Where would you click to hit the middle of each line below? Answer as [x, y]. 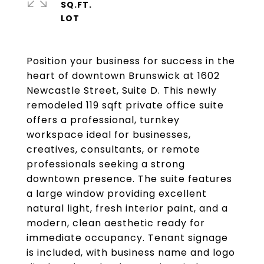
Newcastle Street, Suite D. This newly [122, 90]
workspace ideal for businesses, [109, 135]
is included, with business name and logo [131, 253]
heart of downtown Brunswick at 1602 [123, 76]
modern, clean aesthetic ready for [116, 223]
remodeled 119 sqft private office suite [125, 105]
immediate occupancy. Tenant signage [127, 238]
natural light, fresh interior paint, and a [127, 208]
